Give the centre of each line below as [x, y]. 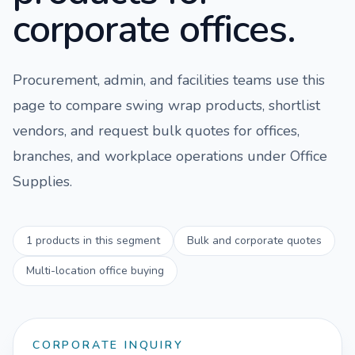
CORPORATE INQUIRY [108, 345]
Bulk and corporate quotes [254, 240]
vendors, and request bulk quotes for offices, [156, 131]
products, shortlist [261, 105]
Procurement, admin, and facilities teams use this [169, 80]
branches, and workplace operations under [151, 156]
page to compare [69, 105]
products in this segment [96, 240]
